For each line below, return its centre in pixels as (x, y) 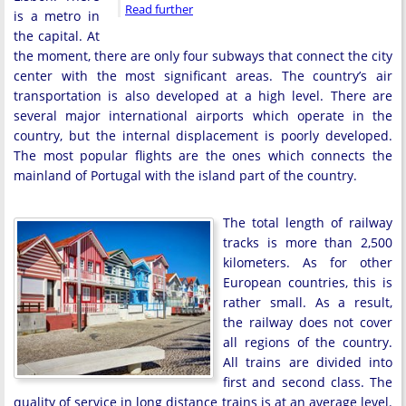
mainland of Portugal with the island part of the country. (185, 175)
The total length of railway (308, 222)
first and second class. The (308, 382)
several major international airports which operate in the (203, 116)
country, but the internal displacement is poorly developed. (203, 135)
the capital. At (57, 36)
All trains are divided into (308, 362)
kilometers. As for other (308, 262)
